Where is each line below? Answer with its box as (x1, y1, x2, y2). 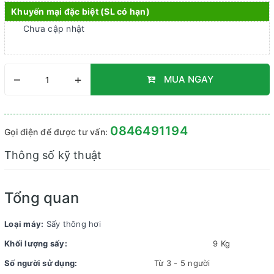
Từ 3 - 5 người (154, 258, 210, 268)
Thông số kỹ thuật (4, 149, 102, 161)
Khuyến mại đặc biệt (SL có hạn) (11, 6, 150, 17)
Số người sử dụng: (4, 258, 78, 268)
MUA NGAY (161, 73, 213, 85)
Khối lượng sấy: (4, 239, 67, 248)
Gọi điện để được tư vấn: (4, 127, 111, 137)
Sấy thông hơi (43, 219, 101, 229)
